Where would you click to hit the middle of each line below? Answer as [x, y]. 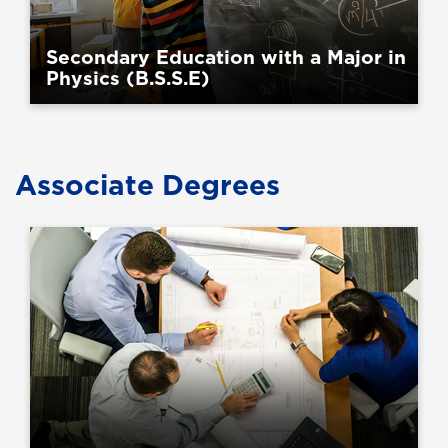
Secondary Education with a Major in [226, 56]
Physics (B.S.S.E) [128, 77]
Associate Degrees [147, 185]
